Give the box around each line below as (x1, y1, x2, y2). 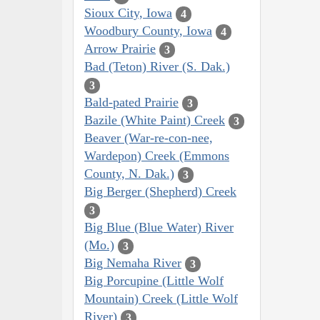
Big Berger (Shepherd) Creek (84, 184, 236, 199)
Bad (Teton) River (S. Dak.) (84, 59, 230, 74)
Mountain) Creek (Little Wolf (84, 291, 238, 306)
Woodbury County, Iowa (84, 24, 212, 39)
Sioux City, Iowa (84, 6, 172, 21)
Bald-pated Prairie (84, 95, 179, 110)
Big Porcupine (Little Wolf (84, 274, 224, 289)
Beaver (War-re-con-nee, (84, 131, 213, 146)
